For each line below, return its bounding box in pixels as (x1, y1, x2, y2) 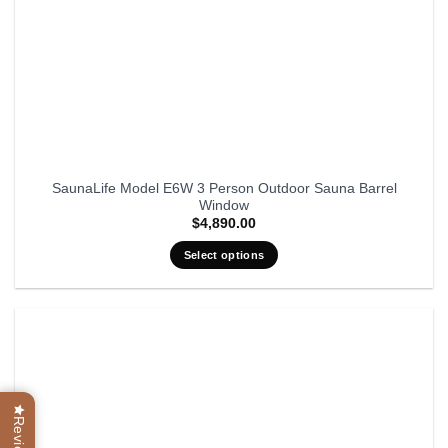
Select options (183, 248, 265, 261)
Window (199, 197, 249, 213)
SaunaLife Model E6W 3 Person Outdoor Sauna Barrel (51, 180, 397, 196)
